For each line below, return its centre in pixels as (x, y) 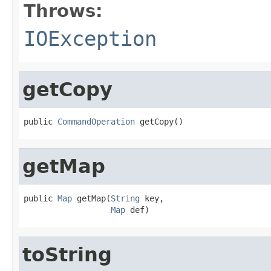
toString (67, 254)
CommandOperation (96, 121)
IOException (90, 38)
